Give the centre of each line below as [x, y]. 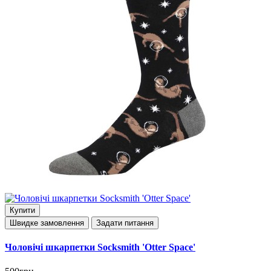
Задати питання [125, 223]
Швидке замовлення [47, 223]
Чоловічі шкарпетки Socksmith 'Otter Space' [100, 247]
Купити [22, 210]
